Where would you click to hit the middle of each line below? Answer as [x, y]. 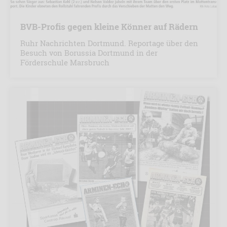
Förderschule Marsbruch [65, 62]
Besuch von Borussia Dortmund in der [89, 52]
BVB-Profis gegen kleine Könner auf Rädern [109, 26]
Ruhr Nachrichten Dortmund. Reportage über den [109, 43]
